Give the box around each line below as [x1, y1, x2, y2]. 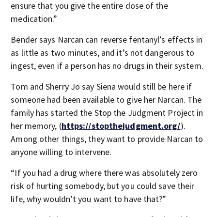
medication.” [11, 13, 58, 24]
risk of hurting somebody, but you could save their [11, 180, 195, 191]
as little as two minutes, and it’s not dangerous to [11, 47, 195, 58]
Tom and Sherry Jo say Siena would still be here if [11, 81, 192, 92]
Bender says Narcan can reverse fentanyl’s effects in [11, 34, 203, 45]
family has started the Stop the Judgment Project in [11, 107, 203, 118]
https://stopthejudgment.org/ [61, 120, 181, 131]
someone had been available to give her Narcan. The [11, 94, 202, 105]
